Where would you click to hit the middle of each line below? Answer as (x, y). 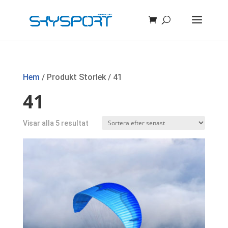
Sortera (101, 123)
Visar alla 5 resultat (55, 123)
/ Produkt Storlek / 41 (81, 77)
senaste (102, 151)
